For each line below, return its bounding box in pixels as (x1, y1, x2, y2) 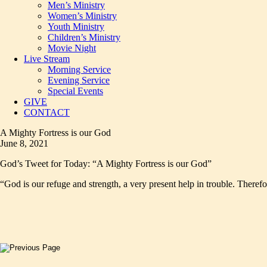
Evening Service (48, 75, 110, 85)
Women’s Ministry (48, 11, 117, 21)
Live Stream (24, 54, 70, 64)
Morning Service (48, 64, 111, 74)
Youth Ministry (48, 21, 104, 32)
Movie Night (48, 43, 96, 53)
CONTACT (24, 107, 70, 117)
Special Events (48, 86, 103, 96)
